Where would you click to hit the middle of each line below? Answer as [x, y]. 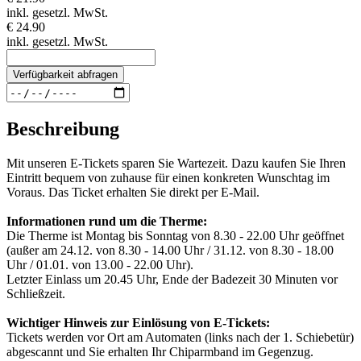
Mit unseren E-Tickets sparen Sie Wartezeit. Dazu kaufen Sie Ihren [176, 163]
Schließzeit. [36, 294]
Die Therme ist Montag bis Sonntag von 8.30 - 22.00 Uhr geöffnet [175, 236]
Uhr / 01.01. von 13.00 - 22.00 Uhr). [100, 265]
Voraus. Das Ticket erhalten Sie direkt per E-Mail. [133, 192]
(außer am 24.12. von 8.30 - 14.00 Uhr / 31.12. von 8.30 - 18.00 [170, 250]
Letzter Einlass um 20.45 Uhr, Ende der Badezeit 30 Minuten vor [172, 279]
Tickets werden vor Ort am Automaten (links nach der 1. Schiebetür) [180, 337]
